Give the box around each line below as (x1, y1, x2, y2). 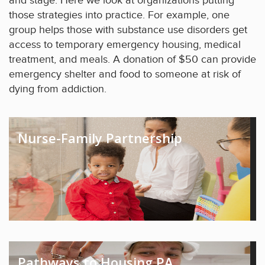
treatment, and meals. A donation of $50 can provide (9, 53, 256, 66)
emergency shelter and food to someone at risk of (9, 67, 241, 80)
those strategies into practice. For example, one (9, 8, 230, 21)
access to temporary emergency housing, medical (9, 38, 241, 51)
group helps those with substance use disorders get (9, 23, 247, 36)
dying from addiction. (9, 82, 106, 95)
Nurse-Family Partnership (18, 128, 182, 147)
